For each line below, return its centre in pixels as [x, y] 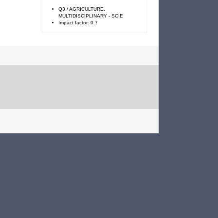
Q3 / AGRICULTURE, [82, 9]
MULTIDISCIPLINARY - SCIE [91, 16]
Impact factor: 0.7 [78, 22]
